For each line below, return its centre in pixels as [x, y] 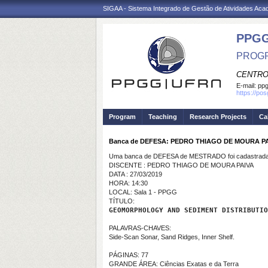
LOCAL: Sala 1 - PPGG [143, 192]
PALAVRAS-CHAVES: [140, 228]
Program [122, 117]
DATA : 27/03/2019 [135, 174]
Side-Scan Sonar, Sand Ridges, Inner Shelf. [172, 237]
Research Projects [218, 117]
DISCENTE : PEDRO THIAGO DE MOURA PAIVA [181, 165]
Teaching [163, 117]
